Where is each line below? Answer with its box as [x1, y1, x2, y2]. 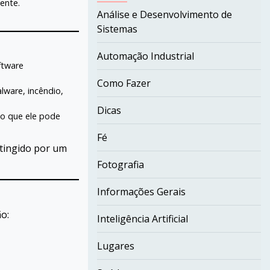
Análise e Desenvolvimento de [96, 8, 232, 21]
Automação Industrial [96, 49, 194, 63]
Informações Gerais [96, 185, 186, 198]
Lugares [96, 239, 134, 253]
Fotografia [96, 158, 144, 171]
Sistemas [96, 22, 137, 36]
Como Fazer [96, 77, 151, 90]
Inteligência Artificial [96, 212, 188, 225]
